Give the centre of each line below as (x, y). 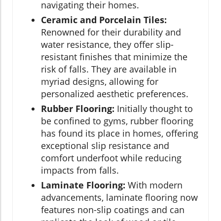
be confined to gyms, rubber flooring (117, 121)
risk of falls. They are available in (109, 69)
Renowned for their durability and (111, 32)
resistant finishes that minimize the (114, 56)
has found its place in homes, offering (120, 133)
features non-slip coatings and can (113, 209)
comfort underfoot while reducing (111, 158)
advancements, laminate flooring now (119, 197)
